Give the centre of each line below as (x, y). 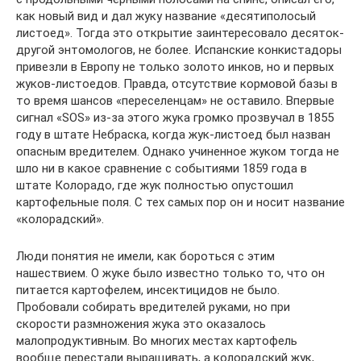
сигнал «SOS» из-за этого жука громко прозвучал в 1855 (175, 117)
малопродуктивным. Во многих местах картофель (157, 340)
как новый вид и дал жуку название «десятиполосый (166, 16)
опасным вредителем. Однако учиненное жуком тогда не (178, 151)
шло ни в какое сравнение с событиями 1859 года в (162, 168)
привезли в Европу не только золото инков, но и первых (175, 66)
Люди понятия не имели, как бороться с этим (145, 256)
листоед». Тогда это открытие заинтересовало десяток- (180, 33)
